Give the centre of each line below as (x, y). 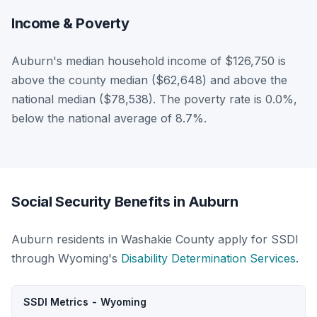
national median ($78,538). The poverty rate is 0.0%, (154, 99)
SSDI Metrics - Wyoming (85, 302)
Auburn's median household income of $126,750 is (149, 61)
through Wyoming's (66, 258)
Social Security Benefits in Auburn (125, 202)
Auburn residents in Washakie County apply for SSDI (155, 239)
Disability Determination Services (208, 258)
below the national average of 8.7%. (109, 118)
